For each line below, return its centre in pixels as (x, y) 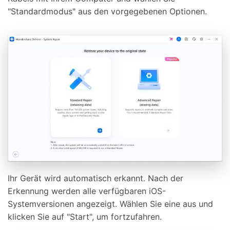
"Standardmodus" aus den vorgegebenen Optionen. (107, 12)
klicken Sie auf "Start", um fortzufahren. (85, 217)
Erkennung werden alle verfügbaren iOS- (87, 191)
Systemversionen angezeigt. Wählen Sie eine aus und (110, 204)
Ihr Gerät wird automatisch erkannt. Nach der (95, 178)
